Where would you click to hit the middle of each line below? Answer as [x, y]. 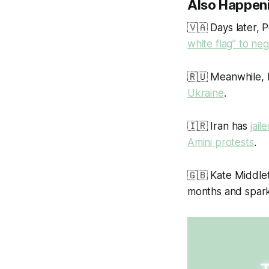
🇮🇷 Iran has [219, 126]
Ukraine [206, 93]
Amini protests [221, 143]
